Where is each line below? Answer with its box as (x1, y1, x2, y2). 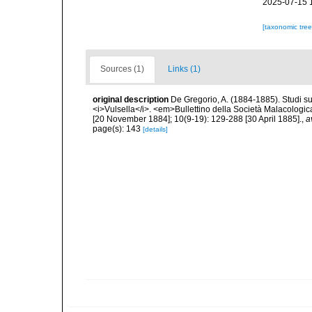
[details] (143, 125, 168, 133)
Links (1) (168, 64, 201, 74)
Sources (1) (100, 64, 144, 74)
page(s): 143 (93, 124, 143, 134)
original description (93, 95, 169, 104)
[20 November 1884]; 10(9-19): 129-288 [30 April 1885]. (93, 114, 302, 124)
